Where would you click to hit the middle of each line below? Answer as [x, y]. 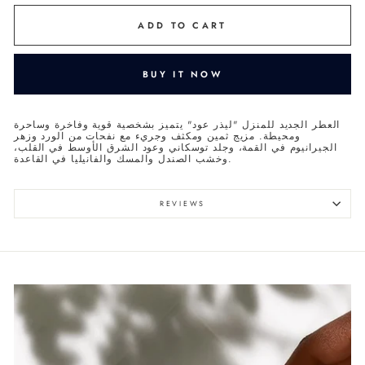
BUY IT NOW [182, 74]
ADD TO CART [182, 25]
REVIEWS [182, 204]
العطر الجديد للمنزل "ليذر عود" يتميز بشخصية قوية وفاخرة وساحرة [177, 125]
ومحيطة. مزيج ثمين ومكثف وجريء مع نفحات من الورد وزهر [157, 136]
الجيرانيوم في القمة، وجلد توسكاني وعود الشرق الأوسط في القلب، [176, 147]
